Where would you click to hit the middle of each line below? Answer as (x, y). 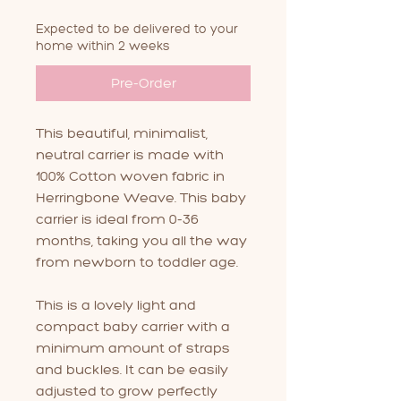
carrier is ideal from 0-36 (117, 218)
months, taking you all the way (141, 240)
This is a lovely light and (116, 304)
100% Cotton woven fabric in (130, 175)
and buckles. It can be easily (132, 369)
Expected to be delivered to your (137, 29)
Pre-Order (143, 82)
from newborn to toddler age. (139, 261)
